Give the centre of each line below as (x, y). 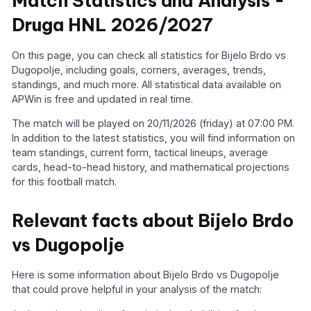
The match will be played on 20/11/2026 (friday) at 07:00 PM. (153, 124)
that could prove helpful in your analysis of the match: (137, 289)
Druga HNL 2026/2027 (113, 25)
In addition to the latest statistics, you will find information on (154, 138)
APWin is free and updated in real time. (103, 99)
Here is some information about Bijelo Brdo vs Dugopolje (146, 275)
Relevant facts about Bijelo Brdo (153, 220)
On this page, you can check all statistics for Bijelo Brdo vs (149, 55)
